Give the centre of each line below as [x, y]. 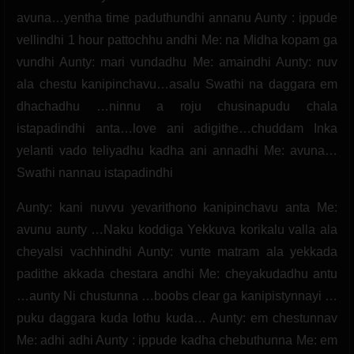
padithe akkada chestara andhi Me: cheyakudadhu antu [177, 273]
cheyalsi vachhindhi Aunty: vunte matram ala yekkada [177, 251]
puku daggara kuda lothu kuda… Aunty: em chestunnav [177, 318]
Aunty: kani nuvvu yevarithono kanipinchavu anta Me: [177, 207]
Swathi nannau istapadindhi [95, 172]
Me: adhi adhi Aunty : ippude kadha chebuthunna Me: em [177, 340]
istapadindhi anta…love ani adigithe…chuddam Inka [177, 128]
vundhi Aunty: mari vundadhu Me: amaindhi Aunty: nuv [177, 62]
